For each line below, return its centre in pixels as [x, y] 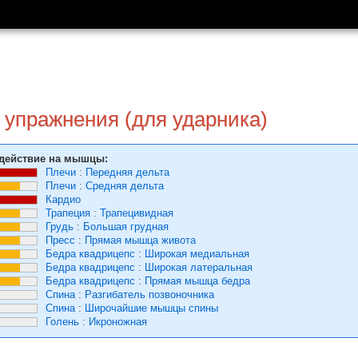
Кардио [63, 199]
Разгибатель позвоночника [149, 294]
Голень [62, 322]
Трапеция [68, 213]
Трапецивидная [137, 213]
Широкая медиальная [197, 254]
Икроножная [118, 322]
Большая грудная [126, 227]
